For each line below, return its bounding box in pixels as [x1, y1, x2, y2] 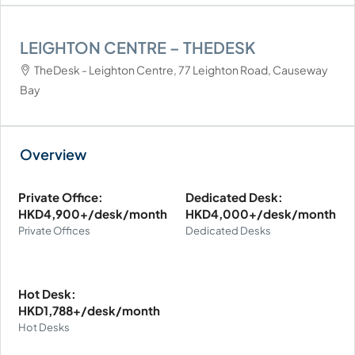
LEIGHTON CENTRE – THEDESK [20, 36, 255, 57]
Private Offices [18, 223, 90, 237]
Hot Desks [18, 320, 70, 334]
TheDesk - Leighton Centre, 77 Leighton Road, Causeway [34, 62, 328, 77]
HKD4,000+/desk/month [185, 205, 336, 221]
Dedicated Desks [185, 223, 271, 237]
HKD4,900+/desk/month [18, 205, 167, 221]
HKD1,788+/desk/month [18, 302, 160, 318]
